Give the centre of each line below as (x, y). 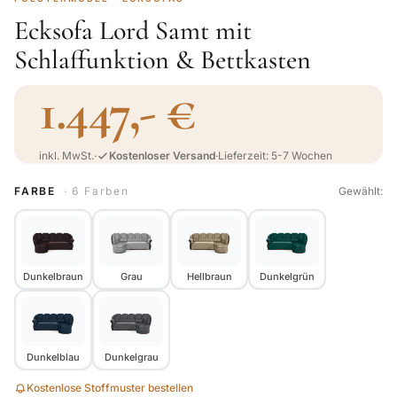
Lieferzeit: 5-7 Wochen (275, 156)
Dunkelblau (53, 357)
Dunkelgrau (131, 357)
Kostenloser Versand (162, 156)
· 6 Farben (96, 191)
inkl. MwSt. (66, 156)
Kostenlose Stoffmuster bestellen (110, 388)
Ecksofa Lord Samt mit (133, 31)
